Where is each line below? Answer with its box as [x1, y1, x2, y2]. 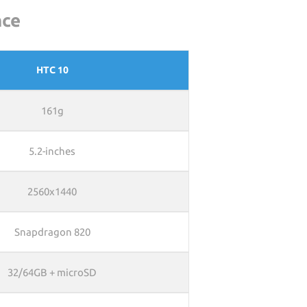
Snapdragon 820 [14, 226, 90, 238]
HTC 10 [36, 64, 69, 75]
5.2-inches [29, 145, 75, 157]
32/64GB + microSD [8, 267, 97, 278]
